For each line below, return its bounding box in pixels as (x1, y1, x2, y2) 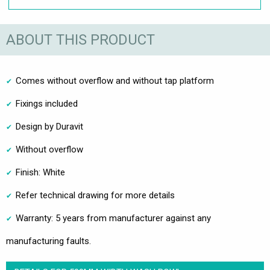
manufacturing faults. (6, 236, 91, 247)
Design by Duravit (16, 121, 83, 133)
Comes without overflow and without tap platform (16, 75, 214, 87)
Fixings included (16, 98, 78, 110)
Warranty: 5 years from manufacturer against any (16, 213, 211, 224)
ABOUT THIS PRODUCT (6, 31, 155, 48)
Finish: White (16, 167, 65, 178)
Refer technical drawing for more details (16, 190, 175, 201)
